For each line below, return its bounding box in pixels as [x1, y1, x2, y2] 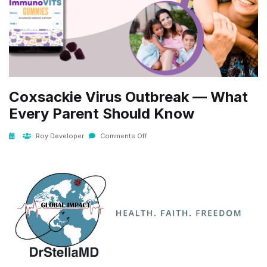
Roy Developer [34, 132, 84, 141]
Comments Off [98, 132, 147, 141]
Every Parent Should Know [9, 105, 194, 123]
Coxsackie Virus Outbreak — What [9, 88, 248, 106]
